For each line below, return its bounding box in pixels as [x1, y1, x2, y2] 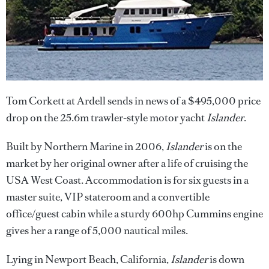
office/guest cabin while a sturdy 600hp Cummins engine [6, 206, 263, 221]
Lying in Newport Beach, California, [6, 252, 171, 267]
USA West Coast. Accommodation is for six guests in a [6, 172, 249, 187]
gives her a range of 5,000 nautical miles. [6, 223, 188, 238]
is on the [203, 139, 242, 154]
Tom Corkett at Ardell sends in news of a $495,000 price [6, 93, 261, 108]
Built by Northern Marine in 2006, [6, 139, 166, 154]
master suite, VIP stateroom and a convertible [6, 189, 210, 204]
